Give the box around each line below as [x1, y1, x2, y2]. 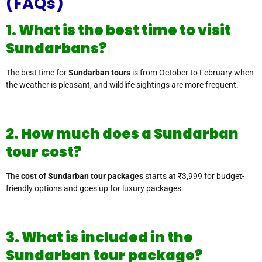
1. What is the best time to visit [6, 20, 231, 40]
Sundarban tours [68, 68, 130, 78]
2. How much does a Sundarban [6, 124, 239, 144]
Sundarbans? [6, 39, 107, 58]
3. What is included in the [6, 227, 193, 247]
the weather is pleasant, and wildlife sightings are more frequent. [6, 80, 239, 90]
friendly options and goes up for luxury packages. [6, 184, 184, 194]
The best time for [6, 68, 68, 78]
